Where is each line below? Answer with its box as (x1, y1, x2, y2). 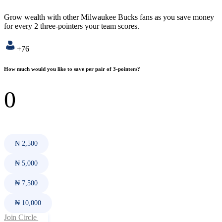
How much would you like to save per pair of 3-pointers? (4, 65, 140, 72)
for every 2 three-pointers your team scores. (4, 21, 139, 30)
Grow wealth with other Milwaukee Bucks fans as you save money (4, 12, 214, 21)
